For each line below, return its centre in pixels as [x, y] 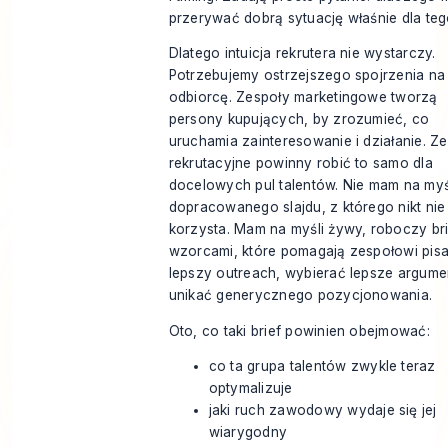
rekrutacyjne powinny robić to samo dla [300, 163]
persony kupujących [236, 119]
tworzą [414, 97]
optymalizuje [250, 388]
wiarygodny [248, 432]
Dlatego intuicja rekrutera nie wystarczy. [302, 53]
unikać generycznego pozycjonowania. [300, 295]
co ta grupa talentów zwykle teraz [322, 366]
